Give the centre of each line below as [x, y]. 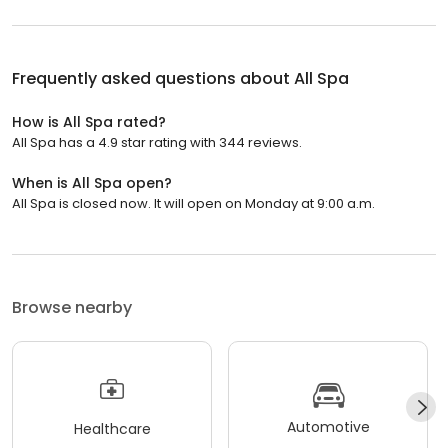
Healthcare [112, 429]
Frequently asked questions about [153, 78]
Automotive [328, 427]
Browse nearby [72, 307]
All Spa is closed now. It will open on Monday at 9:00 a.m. [193, 203]
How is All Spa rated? [89, 121]
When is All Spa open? [92, 182]
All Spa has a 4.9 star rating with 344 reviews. [157, 142]
